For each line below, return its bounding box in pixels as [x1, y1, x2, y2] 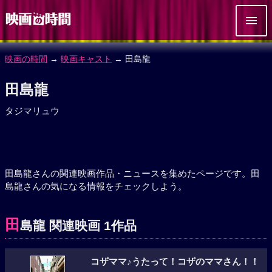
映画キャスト [61, 54, 112, 64]
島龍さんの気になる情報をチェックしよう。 [5, 181, 187, 191]
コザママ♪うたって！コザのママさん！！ [90, 257, 259, 267]
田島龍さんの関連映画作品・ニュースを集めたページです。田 [5, 168, 260, 178]
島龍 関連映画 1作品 [20, 219, 137, 233]
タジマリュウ [5, 106, 59, 116]
